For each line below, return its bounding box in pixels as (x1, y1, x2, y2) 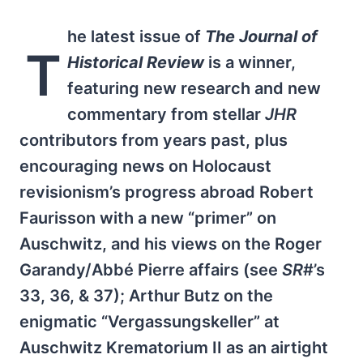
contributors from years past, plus (19, 130, 288, 150)
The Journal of (204, 27, 318, 46)
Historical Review (66, 53, 204, 72)
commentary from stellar (66, 105, 265, 124)
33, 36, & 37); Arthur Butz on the (19, 286, 273, 305)
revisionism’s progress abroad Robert (19, 182, 314, 202)
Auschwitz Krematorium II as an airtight (19, 338, 328, 357)
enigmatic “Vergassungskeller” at (19, 312, 280, 331)
